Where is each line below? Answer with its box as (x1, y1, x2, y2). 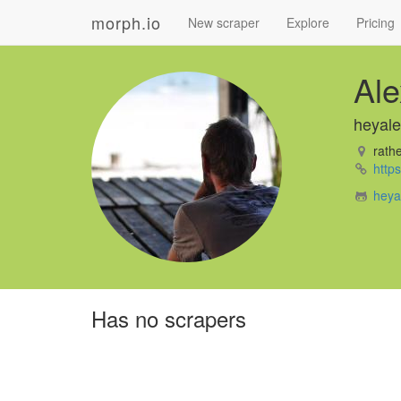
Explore (286, 13, 329, 31)
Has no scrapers (91, 303, 246, 334)
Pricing (356, 13, 395, 31)
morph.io (91, 11, 161, 34)
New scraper (188, 13, 260, 31)
